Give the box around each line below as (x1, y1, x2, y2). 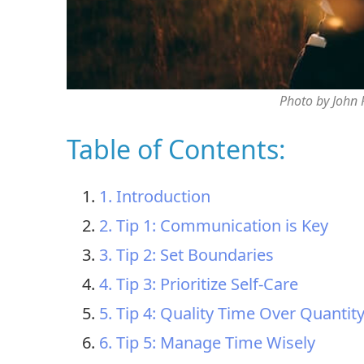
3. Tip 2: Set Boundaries (99, 243, 274, 266)
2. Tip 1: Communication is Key (99, 214, 328, 236)
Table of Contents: (67, 131, 286, 167)
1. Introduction (99, 184, 210, 207)
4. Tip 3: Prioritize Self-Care (99, 272, 298, 295)
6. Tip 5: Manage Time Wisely (99, 331, 315, 353)
